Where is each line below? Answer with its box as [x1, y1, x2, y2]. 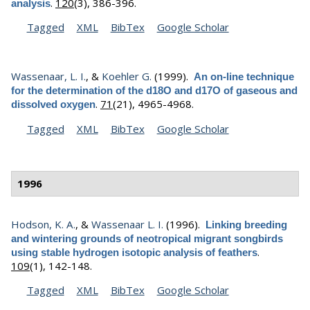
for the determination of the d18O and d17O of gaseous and [11, 84, 298, 97]
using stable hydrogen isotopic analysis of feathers [11, 246, 257, 258]
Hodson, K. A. [11, 217, 75, 231]
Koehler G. [102, 69, 152, 84]
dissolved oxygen [11, 98, 95, 111]
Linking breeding [206, 218, 287, 230]
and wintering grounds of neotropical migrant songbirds [11, 232, 283, 244]
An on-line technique [194, 71, 294, 83]
